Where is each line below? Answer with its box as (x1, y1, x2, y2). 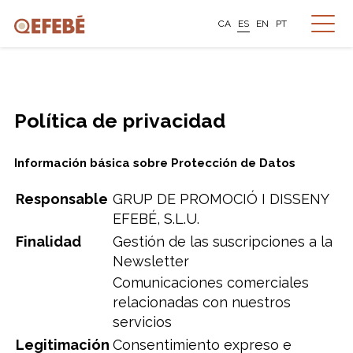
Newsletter (112, 253, 189, 269)
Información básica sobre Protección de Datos (13, 156, 295, 170)
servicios (112, 314, 172, 330)
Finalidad (15, 233, 81, 250)
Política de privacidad (13, 109, 225, 132)
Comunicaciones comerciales (112, 274, 309, 291)
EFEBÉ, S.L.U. (112, 210, 199, 227)
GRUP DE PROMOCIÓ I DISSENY (112, 191, 329, 207)
